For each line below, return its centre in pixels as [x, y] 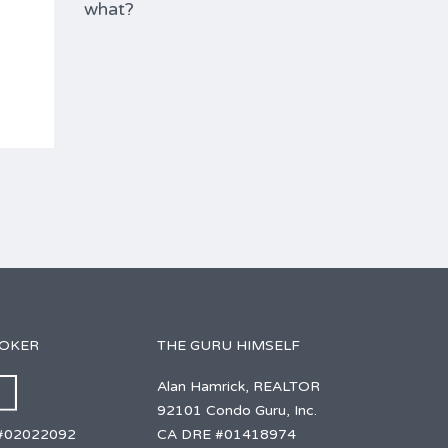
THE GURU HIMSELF [228, 345]
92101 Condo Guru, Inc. [236, 410]
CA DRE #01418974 [226, 434]
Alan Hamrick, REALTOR [238, 386]
